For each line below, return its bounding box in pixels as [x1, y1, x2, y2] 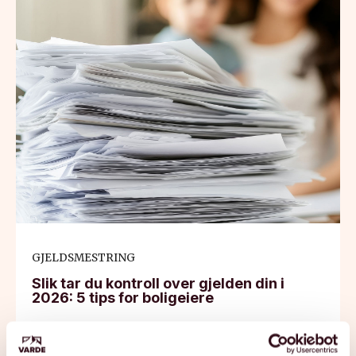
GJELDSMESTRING [32, 250, 135, 265]
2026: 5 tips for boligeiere [32, 288, 214, 306]
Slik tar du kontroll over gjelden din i [32, 274, 284, 292]
